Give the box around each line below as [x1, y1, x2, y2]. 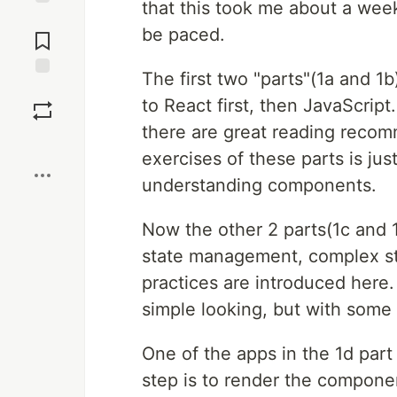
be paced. [142, 24, 225, 45]
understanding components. [142, 175, 377, 196]
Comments [12, 26, 74, 42]
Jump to [19, 11, 66, 27]
